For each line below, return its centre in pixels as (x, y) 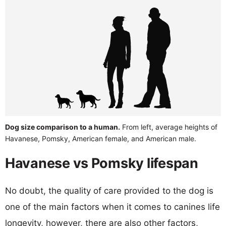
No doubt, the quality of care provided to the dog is (109, 190)
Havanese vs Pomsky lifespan (102, 163)
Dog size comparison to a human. (63, 127)
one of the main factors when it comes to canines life (112, 207)
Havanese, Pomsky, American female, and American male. (101, 138)
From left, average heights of (169, 127)
